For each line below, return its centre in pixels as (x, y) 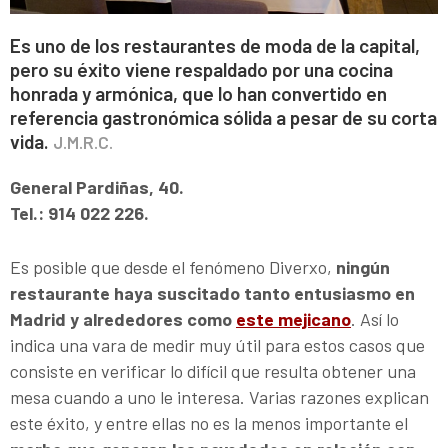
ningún (363, 266)
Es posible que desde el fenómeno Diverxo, (173, 266)
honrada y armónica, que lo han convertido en (198, 93)
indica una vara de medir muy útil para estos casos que (217, 344)
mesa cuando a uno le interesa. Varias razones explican (219, 396)
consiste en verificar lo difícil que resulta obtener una (213, 370)
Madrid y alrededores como (123, 318)
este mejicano (293, 318)
